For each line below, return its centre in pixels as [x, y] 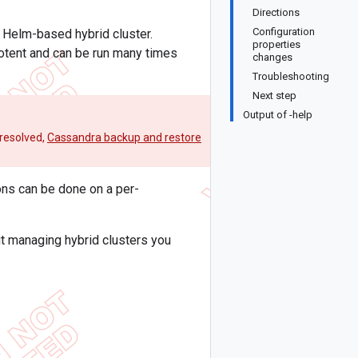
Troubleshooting [291, 76]
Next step [274, 95]
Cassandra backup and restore [124, 137]
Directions [276, 12]
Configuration [284, 32]
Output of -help [278, 115]
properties [276, 44]
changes [272, 57]
